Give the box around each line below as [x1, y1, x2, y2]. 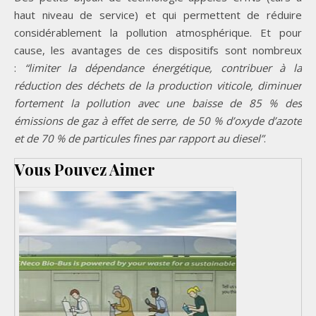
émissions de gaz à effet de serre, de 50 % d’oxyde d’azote [14, 114, 302, 128]
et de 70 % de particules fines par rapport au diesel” [14, 131, 264, 146]
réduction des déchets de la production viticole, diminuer [14, 78, 302, 93]
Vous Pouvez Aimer [15, 159, 155, 181]
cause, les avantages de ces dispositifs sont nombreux [14, 43, 302, 58]
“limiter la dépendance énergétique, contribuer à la [24, 61, 303, 75]
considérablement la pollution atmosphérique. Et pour [14, 25, 302, 40]
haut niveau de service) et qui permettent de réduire [14, 8, 302, 23]
